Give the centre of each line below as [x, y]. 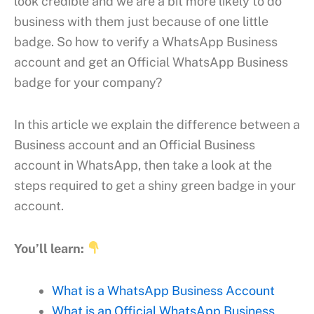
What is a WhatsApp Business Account [163, 291]
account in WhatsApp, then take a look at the [143, 165]
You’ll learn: [49, 248]
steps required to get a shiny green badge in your [155, 186]
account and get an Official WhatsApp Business [151, 62]
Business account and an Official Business [135, 145]
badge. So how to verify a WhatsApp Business [146, 41]
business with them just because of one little [141, 21]
